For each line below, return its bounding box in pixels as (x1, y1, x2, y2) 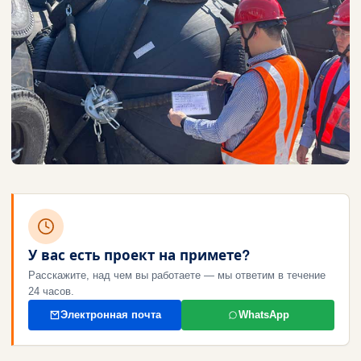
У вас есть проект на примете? (28, 244, 250, 264)
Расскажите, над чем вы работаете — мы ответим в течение (28, 268, 326, 281)
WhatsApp (238, 308, 289, 321)
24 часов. (28, 284, 74, 297)
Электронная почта (60, 308, 161, 321)
